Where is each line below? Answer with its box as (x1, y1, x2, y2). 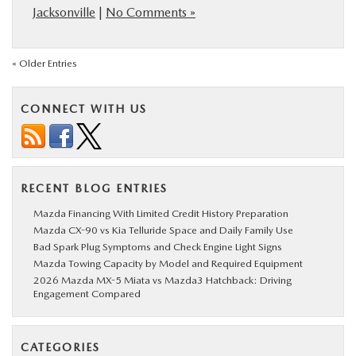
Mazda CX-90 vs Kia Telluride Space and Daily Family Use (33, 224, 293, 236)
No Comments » (106, 5, 195, 20)
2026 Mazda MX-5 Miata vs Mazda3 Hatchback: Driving (33, 274, 292, 286)
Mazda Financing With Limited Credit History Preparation (33, 207, 288, 219)
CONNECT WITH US (21, 103, 147, 115)
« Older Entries (12, 57, 77, 69)
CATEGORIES (21, 341, 100, 354)
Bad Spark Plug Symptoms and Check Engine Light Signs (33, 241, 282, 253)
